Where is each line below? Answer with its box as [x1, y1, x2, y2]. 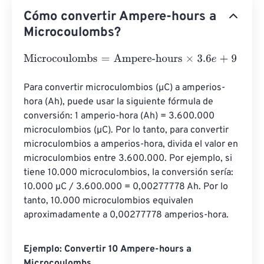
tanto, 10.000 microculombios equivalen [24, 195, 196, 207]
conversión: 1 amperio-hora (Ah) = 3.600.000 [24, 110, 217, 122]
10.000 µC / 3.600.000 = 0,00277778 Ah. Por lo [24, 181, 230, 193]
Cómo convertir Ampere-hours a [24, 9, 216, 25]
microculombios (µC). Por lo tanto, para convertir [24, 124, 231, 136]
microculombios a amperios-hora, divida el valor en [24, 138, 240, 150]
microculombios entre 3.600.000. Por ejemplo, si [24, 153, 235, 164]
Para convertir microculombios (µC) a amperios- [24, 82, 225, 94]
